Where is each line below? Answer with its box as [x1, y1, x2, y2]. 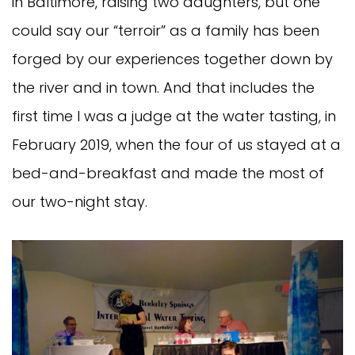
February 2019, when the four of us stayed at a [12, 134, 341, 155]
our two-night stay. [12, 191, 147, 212]
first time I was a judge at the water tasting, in [12, 105, 336, 126]
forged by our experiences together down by [12, 48, 333, 69]
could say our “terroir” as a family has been [12, 20, 319, 40]
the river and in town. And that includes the [12, 77, 315, 97]
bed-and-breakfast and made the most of [12, 162, 324, 183]
